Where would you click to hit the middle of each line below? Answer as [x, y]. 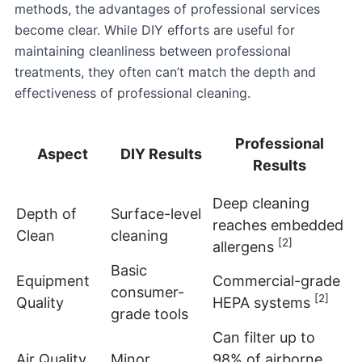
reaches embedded [278, 225]
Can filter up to [264, 337]
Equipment [53, 280]
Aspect [63, 154]
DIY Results [161, 154]
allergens [245, 246]
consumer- [147, 292]
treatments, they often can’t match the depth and [165, 72]
